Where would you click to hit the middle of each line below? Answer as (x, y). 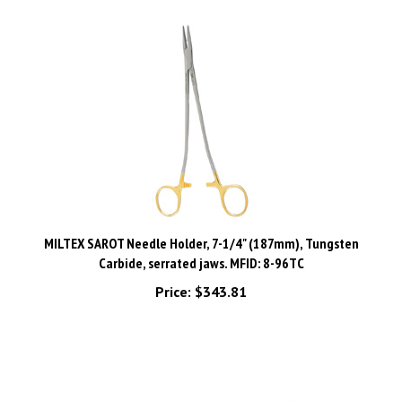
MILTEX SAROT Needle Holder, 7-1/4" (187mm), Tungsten (201, 223)
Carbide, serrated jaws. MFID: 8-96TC (201, 242)
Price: (173, 271)
